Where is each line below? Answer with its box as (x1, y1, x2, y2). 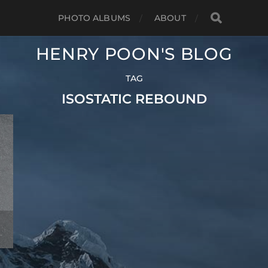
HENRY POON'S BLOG (35, 44, 233, 65)
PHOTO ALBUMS (58, 13, 130, 23)
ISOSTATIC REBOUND (61, 90, 207, 107)
